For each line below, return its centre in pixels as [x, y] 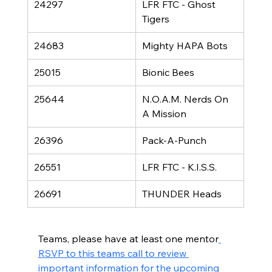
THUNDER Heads [182, 194]
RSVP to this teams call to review [113, 253]
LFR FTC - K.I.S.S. [179, 167]
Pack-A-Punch [174, 141]
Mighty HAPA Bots [185, 46]
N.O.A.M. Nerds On [186, 99]
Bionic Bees [168, 73]
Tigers [155, 19]
